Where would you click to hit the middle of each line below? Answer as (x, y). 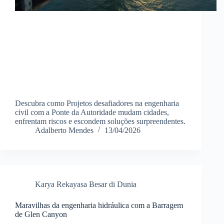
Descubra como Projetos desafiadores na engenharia (97, 103)
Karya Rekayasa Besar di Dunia (86, 184)
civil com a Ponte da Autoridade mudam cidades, (92, 112)
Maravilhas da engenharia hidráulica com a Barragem (99, 205)
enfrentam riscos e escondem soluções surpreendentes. (100, 121)
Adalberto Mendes (64, 130)
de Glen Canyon (41, 214)
